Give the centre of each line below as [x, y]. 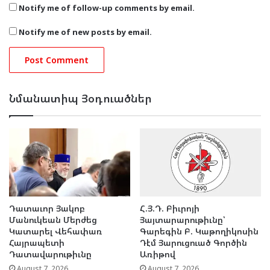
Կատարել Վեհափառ [56, 231]
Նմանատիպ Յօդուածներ [80, 98]
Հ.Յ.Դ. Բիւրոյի [170, 208]
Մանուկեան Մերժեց [53, 219]
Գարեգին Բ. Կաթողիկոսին [199, 231]
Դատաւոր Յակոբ [47, 208]
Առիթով [158, 254]
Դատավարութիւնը [50, 254]
